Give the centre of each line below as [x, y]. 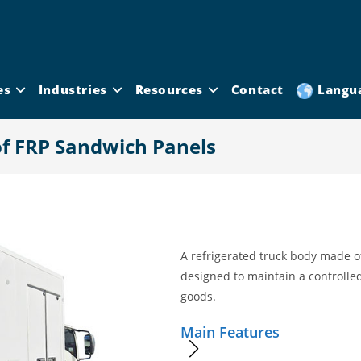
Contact [257, 89]
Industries [73, 89]
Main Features [230, 332]
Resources [169, 89]
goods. [198, 296]
